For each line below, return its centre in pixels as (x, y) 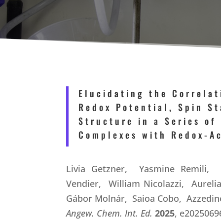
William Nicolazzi (143, 183)
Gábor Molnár (96, 198)
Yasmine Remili (170, 168)
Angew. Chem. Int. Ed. (110, 213)
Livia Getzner (96, 168)
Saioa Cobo (155, 198)
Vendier (83, 183)
